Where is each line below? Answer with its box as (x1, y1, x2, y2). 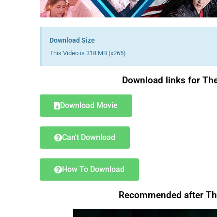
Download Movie (60, 101, 118, 110)
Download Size (49, 36, 95, 44)
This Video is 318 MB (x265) (49, 49, 126, 57)
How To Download (62, 165, 124, 174)
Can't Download (62, 133, 115, 142)
